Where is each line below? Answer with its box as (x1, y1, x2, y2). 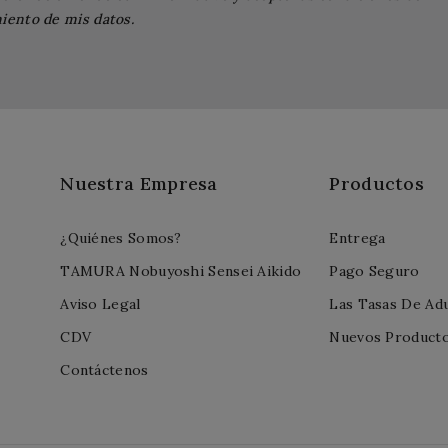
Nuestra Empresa (60, 171, 218, 195)
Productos (329, 171, 425, 195)
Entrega (329, 228, 386, 247)
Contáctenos (60, 360, 149, 379)
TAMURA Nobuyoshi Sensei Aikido (60, 261, 302, 280)
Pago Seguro (329, 261, 420, 280)
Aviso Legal (60, 294, 141, 313)
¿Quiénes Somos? (60, 228, 182, 247)
